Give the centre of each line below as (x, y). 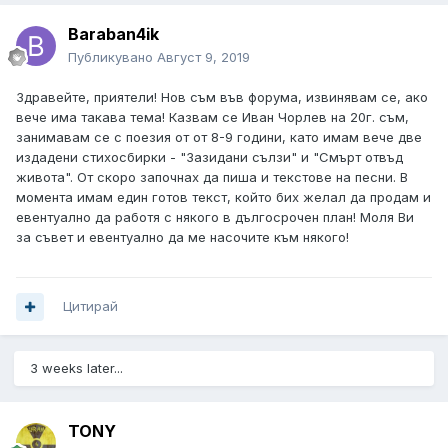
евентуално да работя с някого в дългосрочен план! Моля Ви (215, 217)
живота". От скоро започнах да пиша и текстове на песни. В (212, 177)
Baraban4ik (113, 34)
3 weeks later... (76, 368)
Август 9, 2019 (203, 57)
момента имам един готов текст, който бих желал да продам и (223, 197)
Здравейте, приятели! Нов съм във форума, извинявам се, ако (222, 97)
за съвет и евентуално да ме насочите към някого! (182, 237)
